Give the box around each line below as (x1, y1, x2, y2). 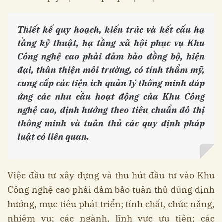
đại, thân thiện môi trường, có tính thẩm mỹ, (17, 64, 205, 76)
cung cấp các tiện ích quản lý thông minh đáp (17, 77, 205, 89)
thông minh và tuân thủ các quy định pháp (17, 117, 205, 129)
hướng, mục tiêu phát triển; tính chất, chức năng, (7, 198, 215, 210)
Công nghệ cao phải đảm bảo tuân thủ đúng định (7, 184, 215, 196)
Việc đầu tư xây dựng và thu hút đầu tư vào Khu (7, 169, 215, 181)
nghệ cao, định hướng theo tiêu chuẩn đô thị (17, 104, 205, 116)
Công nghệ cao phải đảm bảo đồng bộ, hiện (17, 51, 205, 62)
